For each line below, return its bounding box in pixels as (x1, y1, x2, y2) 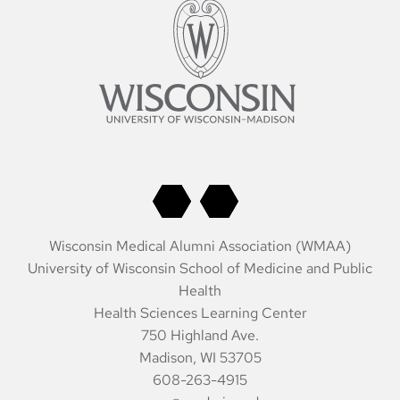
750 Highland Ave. (141, 326, 259, 346)
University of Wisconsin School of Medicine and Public (28, 259, 372, 279)
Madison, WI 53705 (138, 348, 262, 368)
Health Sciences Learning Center (93, 304, 307, 323)
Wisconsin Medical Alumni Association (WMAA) (49, 237, 351, 256)
